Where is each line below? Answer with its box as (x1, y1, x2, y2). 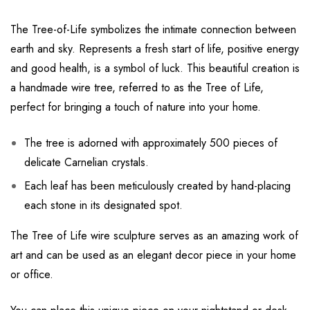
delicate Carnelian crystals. (24, 154, 149, 171)
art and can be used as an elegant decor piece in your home (10, 247, 296, 264)
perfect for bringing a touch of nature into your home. (10, 99, 261, 116)
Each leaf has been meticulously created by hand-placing (24, 178, 291, 194)
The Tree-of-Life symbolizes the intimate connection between (10, 21, 296, 38)
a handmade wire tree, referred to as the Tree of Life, (10, 80, 264, 96)
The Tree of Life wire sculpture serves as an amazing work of (10, 228, 298, 244)
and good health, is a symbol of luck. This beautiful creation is (10, 60, 300, 77)
